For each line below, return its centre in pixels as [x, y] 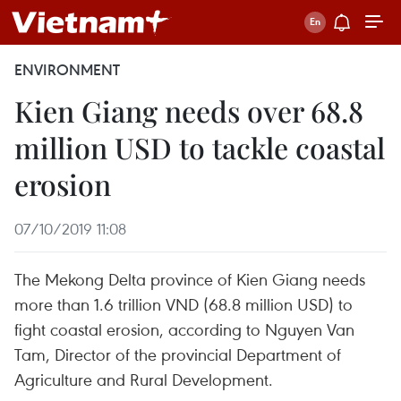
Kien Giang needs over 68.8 [189, 111]
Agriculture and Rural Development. [144, 379]
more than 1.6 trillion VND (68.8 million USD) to [183, 304]
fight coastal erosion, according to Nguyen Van [184, 329]
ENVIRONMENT [67, 70]
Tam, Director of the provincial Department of [178, 354]
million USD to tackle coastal [200, 147]
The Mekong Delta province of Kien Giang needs [190, 279]
